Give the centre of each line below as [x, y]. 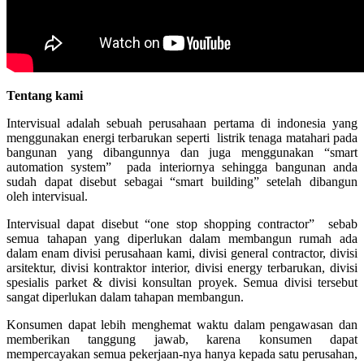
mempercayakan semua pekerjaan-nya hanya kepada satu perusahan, [182, 353]
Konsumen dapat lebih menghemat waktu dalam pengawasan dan [182, 324]
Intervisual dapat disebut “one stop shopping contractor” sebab [182, 223]
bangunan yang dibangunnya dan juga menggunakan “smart [182, 152]
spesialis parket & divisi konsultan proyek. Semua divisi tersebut [182, 282]
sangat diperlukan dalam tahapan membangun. [125, 297]
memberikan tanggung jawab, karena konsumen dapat [182, 339]
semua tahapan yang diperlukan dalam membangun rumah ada [182, 238]
